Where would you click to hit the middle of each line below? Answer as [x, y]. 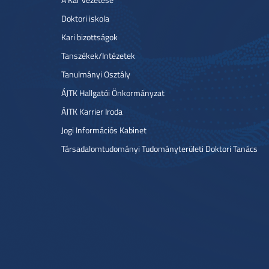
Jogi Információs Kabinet [104, 130]
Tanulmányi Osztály [96, 74]
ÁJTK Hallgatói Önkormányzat [113, 93]
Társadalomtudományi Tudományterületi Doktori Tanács [159, 149]
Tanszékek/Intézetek [98, 56]
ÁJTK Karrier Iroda [92, 111]
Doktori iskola [85, 18]
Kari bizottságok [89, 37]
